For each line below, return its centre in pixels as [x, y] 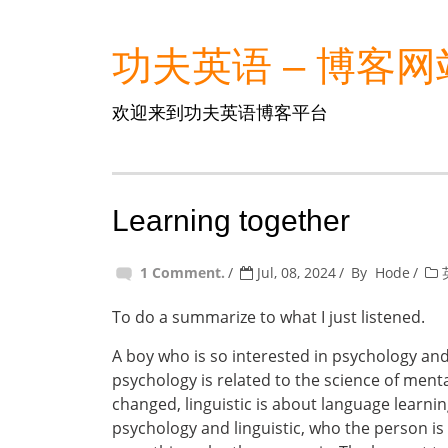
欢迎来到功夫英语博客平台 [220, 112]
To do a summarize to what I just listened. [268, 317]
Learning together [231, 220]
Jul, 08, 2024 [294, 272]
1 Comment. [182, 272]
